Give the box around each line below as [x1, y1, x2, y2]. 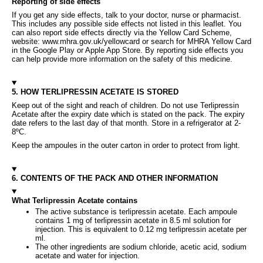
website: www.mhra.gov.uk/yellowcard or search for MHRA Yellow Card [12, 36, 251, 46]
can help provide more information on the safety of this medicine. [12, 54, 232, 63]
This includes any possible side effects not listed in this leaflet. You [12, 19, 241, 28]
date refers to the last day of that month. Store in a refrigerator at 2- [12, 118, 241, 127]
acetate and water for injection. [35, 251, 140, 260]
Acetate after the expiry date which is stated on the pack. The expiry [12, 109, 245, 119]
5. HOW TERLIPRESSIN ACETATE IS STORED [12, 87, 178, 96]
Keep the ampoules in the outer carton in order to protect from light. [12, 140, 240, 150]
